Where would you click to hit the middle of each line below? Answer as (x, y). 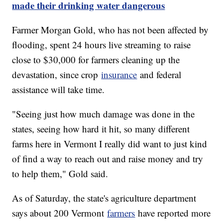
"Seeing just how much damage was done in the (104, 113)
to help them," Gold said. (60, 173)
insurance (119, 74)
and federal (159, 74)
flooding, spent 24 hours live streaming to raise (102, 44)
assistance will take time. (58, 89)
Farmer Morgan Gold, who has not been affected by (111, 29)
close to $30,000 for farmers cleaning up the (96, 59)
